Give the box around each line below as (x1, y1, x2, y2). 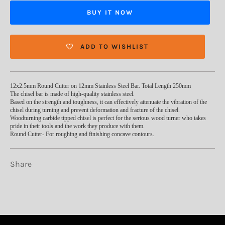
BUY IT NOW (87, 9, 133, 17)
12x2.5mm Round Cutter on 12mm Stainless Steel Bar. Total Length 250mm (10, 82, 191, 89)
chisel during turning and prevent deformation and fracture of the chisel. (10, 106, 180, 114)
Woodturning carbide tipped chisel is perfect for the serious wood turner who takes (10, 114, 206, 122)
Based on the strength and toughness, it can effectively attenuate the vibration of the (10, 98, 207, 105)
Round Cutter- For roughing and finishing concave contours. (10, 130, 154, 138)
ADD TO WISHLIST (80, 43, 149, 51)
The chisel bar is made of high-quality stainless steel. (10, 90, 136, 97)
